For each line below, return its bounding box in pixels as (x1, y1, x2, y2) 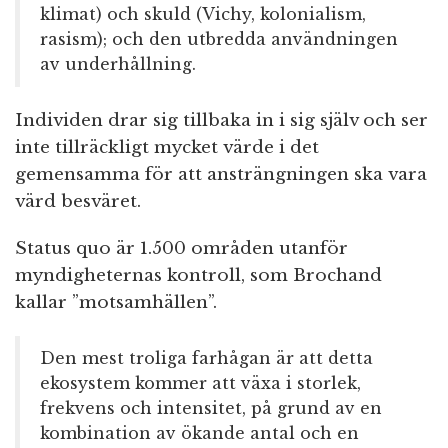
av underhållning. (40, 54, 196, 75)
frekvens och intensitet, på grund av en (40, 398, 382, 419)
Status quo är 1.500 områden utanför (15, 238, 348, 260)
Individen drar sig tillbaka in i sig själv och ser (15, 110, 428, 132)
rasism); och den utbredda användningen (40, 29, 398, 50)
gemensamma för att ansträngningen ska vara (15, 164, 427, 186)
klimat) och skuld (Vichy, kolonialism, (40, 4, 366, 25)
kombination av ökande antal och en (40, 423, 359, 444)
